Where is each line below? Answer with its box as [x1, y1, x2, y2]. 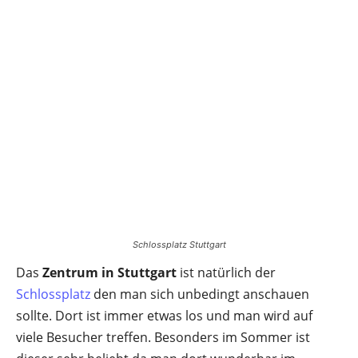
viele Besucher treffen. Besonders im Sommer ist [16, 328, 310, 346]
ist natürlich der [177, 264, 276, 281]
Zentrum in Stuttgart [42, 264, 177, 281]
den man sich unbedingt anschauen [90, 285, 309, 303]
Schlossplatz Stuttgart [132, 239, 226, 250]
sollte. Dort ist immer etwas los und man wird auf [16, 307, 312, 324]
